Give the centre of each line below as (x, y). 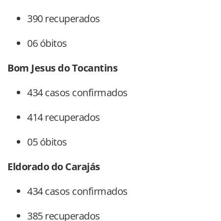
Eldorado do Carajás (54, 167)
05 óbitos (47, 142)
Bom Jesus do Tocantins (62, 68)
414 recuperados (64, 117)
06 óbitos (47, 43)
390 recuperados (64, 19)
